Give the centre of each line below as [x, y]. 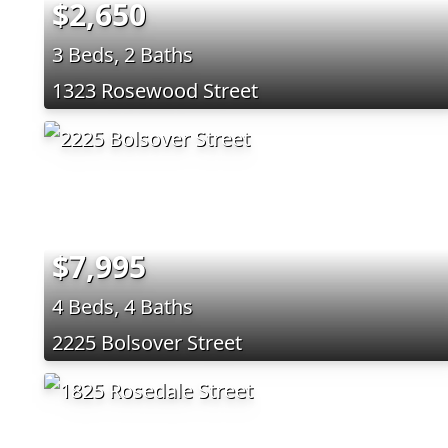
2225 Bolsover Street [147, 342]
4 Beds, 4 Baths [122, 306]
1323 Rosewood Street [155, 90]
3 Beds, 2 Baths [122, 54]
